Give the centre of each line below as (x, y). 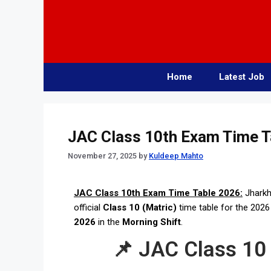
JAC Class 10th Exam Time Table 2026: (158, 193)
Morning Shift (152, 222)
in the (109, 222)
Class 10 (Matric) (140, 208)
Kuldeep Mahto (176, 156)
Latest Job (242, 77)
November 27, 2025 (102, 156)
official (88, 208)
